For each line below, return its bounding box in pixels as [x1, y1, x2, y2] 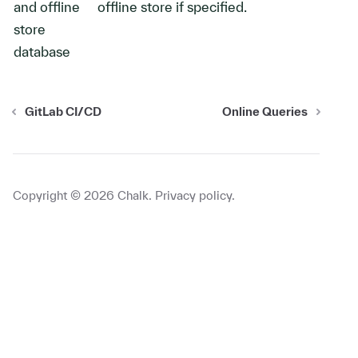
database [14, 44, 70, 59]
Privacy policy [155, 189, 232, 202]
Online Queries [222, 105, 308, 118]
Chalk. [114, 189, 152, 202]
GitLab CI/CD [25, 105, 101, 118]
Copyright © [13, 189, 84, 202]
